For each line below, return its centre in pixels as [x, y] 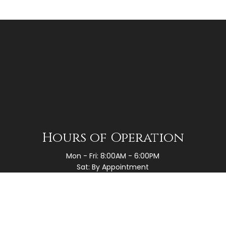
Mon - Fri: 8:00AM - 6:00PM [113, 156]
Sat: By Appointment [113, 167]
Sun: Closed [113, 178]
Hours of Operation [113, 138]
